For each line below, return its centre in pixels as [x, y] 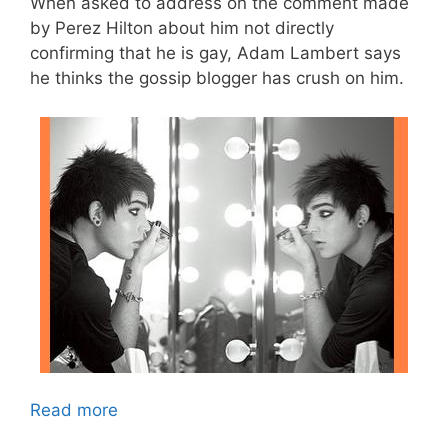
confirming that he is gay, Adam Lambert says [215, 53]
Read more [74, 410]
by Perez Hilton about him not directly [182, 28]
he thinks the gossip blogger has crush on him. [217, 78]
